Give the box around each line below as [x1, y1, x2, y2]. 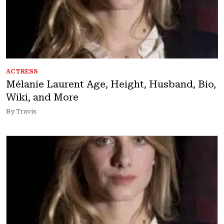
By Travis [6, 107, 36, 115]
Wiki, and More [6, 91, 78, 103]
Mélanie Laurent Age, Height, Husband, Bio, [6, 78, 216, 90]
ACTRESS [6, 68, 38, 75]
